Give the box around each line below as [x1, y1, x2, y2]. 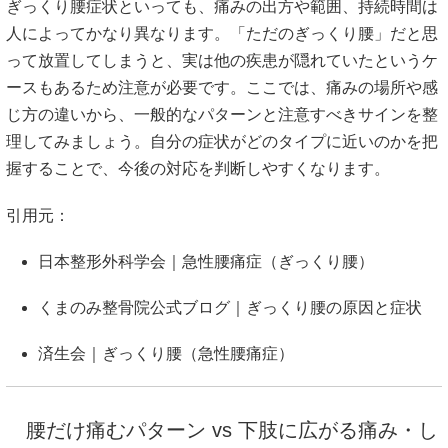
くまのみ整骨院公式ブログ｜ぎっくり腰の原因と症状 [38, 298, 422, 316]
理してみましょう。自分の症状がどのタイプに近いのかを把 [6, 133, 438, 151]
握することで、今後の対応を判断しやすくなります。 [6, 160, 390, 178]
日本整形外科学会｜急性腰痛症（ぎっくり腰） [38, 252, 374, 270]
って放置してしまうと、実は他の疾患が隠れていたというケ [6, 52, 438, 70]
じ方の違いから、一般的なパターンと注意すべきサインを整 [6, 106, 438, 124]
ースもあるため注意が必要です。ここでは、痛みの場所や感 [6, 79, 438, 97]
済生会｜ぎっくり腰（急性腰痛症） [38, 345, 294, 363]
